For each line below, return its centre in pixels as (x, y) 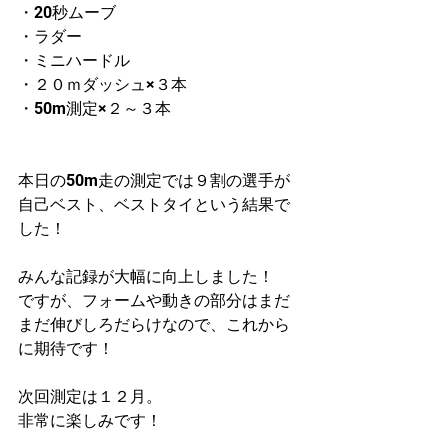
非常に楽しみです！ (90, 420)
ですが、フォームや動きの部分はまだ (154, 300)
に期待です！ (66, 348)
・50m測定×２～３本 (94, 108)
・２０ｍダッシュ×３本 (102, 84)
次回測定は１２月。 (90, 396)
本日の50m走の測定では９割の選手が (154, 180)
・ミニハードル (74, 60)
